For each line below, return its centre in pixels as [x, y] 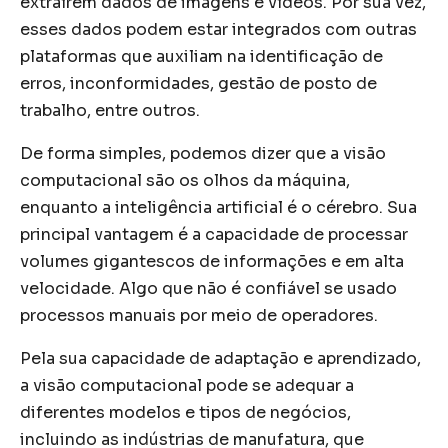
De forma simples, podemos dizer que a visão [203, 153]
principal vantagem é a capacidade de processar [214, 234]
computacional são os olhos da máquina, [185, 180]
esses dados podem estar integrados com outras [218, 29]
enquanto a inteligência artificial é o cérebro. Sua [218, 207]
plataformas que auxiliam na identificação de [201, 56]
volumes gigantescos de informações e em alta [212, 261]
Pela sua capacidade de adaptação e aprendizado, [220, 358]
